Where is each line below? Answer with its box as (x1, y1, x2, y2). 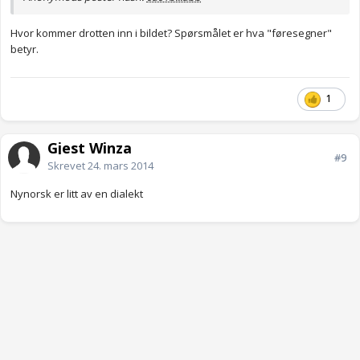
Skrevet (47, 158, 88, 174)
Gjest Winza (47, 138, 132, 158)
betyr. (10, 42, 39, 57)
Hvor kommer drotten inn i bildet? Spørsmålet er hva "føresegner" (10, 26, 332, 41)
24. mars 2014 (88, 158, 153, 174)
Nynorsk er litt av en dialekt (10, 186, 143, 202)
